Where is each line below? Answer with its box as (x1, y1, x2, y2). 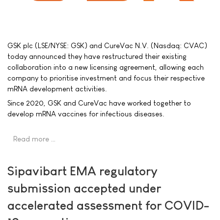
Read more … (13, 135, 56, 143)
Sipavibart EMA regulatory (7, 164, 158, 178)
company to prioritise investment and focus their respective (7, 73, 205, 82)
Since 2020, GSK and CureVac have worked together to (7, 99, 191, 108)
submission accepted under (7, 181, 161, 195)
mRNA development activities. (7, 84, 107, 93)
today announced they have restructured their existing (7, 52, 187, 60)
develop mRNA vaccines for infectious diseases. (7, 110, 165, 118)
